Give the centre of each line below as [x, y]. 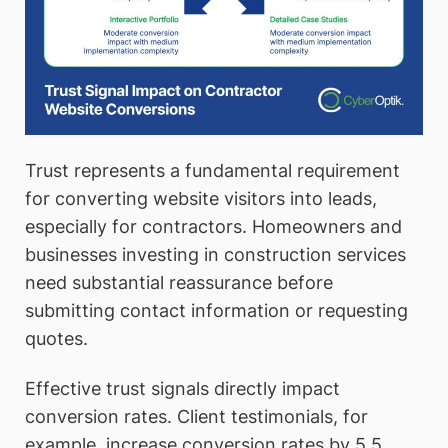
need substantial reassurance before [179, 283]
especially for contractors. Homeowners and [213, 227]
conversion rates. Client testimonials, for [196, 416]
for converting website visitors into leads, [201, 199]
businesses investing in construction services [215, 255]
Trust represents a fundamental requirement [212, 171]
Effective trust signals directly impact [182, 388]
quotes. [56, 339]
